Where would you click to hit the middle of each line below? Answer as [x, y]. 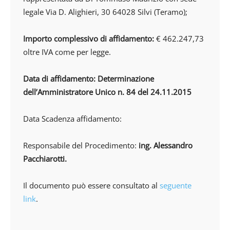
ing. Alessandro [166, 145]
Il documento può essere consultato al [91, 185]
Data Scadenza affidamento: [72, 119]
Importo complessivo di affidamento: [89, 39]
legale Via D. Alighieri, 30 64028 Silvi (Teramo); [105, 12]
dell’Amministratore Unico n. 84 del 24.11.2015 [107, 92]
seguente [176, 185]
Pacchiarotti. [45, 159]
